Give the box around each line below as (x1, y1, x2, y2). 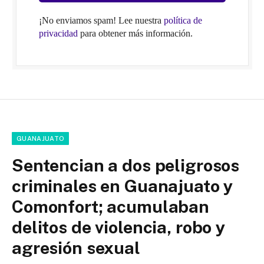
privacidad (38, 28, 78, 39)
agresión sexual (12, 237, 140, 259)
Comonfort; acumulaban (12, 196, 209, 217)
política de (163, 15, 202, 26)
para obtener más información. (77, 28, 193, 39)
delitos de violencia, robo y (12, 217, 225, 238)
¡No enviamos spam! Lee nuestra (38, 15, 164, 26)
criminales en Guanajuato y (12, 176, 233, 197)
